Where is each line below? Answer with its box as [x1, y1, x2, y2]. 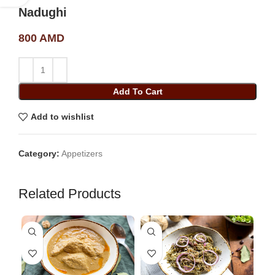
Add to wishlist [30, 112, 94, 122]
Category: [18, 148, 60, 158]
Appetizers [61, 148, 103, 158]
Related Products [18, 185, 121, 201]
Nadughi [18, 5, 67, 19]
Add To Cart [112, 86, 163, 96]
